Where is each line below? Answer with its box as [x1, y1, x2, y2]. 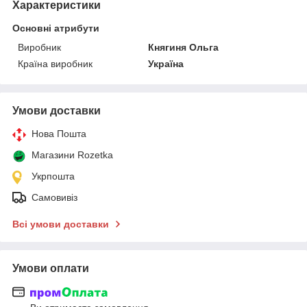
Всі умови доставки [12, 218, 109, 230]
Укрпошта [32, 170, 75, 182]
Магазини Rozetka [32, 149, 113, 160]
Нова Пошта [32, 127, 86, 139]
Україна [148, 58, 184, 69]
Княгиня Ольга [148, 41, 219, 53]
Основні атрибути [12, 22, 99, 34]
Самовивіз [32, 191, 77, 203]
